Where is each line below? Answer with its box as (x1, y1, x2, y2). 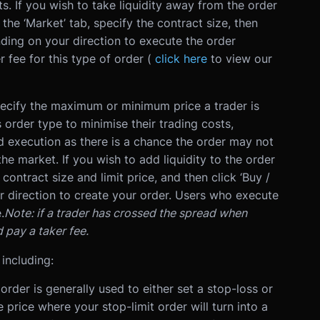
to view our (210, 51, 272, 66)
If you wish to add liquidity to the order (61, 152, 275, 167)
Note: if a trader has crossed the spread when (4, 206, 247, 221)
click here (154, 51, 207, 66)
